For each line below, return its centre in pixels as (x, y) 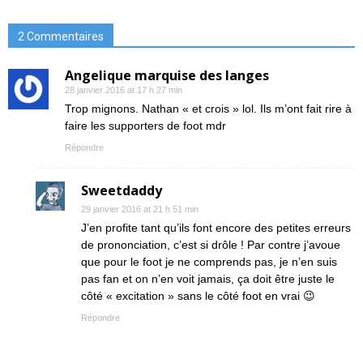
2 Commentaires (61, 36)
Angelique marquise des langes (167, 75)
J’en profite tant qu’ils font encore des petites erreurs (216, 227)
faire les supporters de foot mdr (145, 125)
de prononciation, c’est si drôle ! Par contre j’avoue (211, 244)
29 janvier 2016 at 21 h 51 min (140, 209)
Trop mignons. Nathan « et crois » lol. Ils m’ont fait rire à (208, 108)
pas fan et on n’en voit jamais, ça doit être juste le (208, 278)
